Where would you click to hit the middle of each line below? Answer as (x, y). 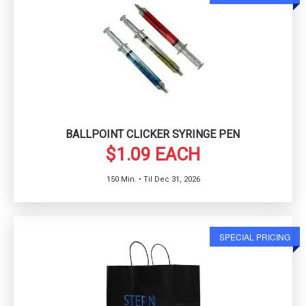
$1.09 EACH (153, 155)
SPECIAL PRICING (255, 237)
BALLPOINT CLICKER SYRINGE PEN (153, 135)
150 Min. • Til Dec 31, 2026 (153, 180)
